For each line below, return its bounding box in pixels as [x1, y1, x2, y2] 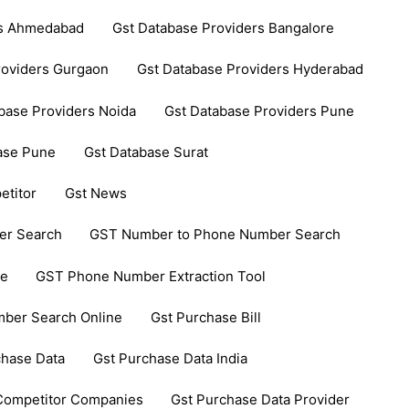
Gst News [64, 184, 127, 203]
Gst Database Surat [83, 142, 208, 161]
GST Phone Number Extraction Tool [36, 267, 267, 285]
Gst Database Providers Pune [163, 101, 354, 120]
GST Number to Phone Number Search [89, 225, 341, 244]
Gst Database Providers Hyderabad [136, 60, 363, 79]
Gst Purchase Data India [92, 350, 247, 368]
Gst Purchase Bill [150, 308, 261, 326]
